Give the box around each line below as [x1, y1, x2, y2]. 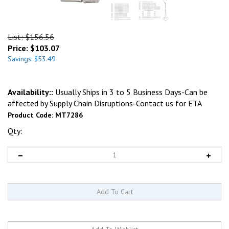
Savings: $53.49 [8, 54, 56, 63]
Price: [8, 43, 28, 53]
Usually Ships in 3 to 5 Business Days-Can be [53, 87, 208, 97]
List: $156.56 [8, 32, 54, 42]
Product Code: [8, 110, 53, 120]
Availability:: [8, 87, 53, 97]
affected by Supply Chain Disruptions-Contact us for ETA [8, 98, 202, 108]
